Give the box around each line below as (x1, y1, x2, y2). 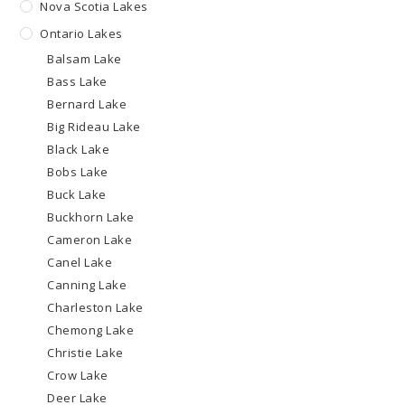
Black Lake (47, 141, 110, 158)
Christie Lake (47, 344, 124, 362)
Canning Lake (47, 277, 127, 294)
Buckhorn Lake (47, 209, 135, 226)
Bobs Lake (47, 164, 108, 181)
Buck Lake (47, 186, 107, 203)
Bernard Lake (47, 96, 127, 113)
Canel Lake (47, 254, 113, 271)
